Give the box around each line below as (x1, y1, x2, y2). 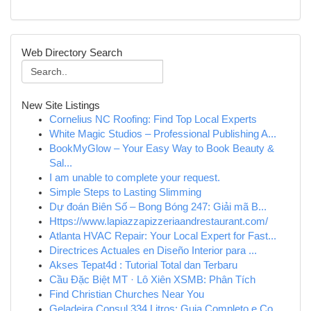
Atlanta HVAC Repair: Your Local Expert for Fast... (49, 230, 276, 242)
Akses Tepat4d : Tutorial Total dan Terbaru (49, 260, 237, 271)
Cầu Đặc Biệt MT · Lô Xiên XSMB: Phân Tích (49, 274, 255, 285)
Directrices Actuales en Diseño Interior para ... (49, 245, 257, 256)
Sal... (49, 158, 72, 169)
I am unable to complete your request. (49, 172, 220, 183)
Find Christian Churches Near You (49, 289, 204, 300)
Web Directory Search (22, 47, 122, 58)
